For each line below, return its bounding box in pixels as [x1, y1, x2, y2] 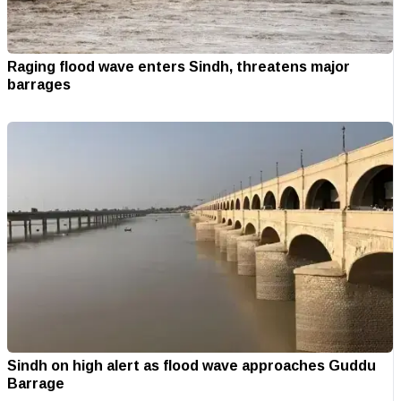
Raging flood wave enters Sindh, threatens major [7, 52, 350, 80]
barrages [7, 70, 71, 98]
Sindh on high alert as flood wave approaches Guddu [7, 352, 376, 380]
